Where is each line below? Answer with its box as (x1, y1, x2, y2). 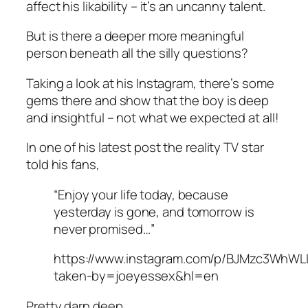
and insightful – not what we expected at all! (26, 108, 279, 126)
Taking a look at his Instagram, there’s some (26, 74, 274, 92)
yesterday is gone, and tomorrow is (54, 202, 254, 221)
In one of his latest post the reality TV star (26, 138, 264, 157)
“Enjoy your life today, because (54, 185, 228, 203)
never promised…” (54, 219, 155, 238)
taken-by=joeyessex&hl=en (54, 267, 219, 285)
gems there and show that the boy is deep (26, 91, 269, 109)
